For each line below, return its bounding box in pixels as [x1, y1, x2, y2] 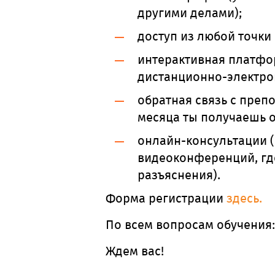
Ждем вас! [106, 244, 164, 258]
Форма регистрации [106, 191, 223, 206]
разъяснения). [137, 168, 220, 182]
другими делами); [137, 6, 242, 20]
